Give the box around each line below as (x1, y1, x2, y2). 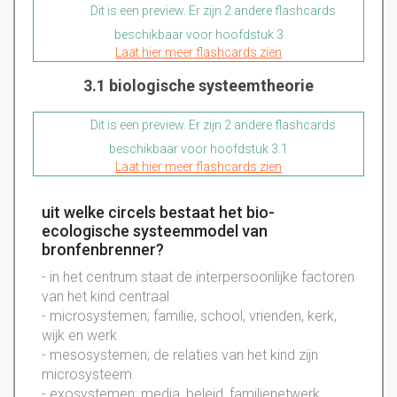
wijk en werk (42, 327, 117, 345)
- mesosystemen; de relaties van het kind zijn (42, 346, 318, 364)
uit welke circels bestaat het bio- (42, 203, 275, 222)
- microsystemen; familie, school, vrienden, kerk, (42, 307, 337, 325)
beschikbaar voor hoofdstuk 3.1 (109, 142, 288, 157)
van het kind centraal (42, 288, 169, 306)
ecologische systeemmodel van (42, 222, 268, 241)
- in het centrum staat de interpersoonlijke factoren (42, 269, 354, 286)
